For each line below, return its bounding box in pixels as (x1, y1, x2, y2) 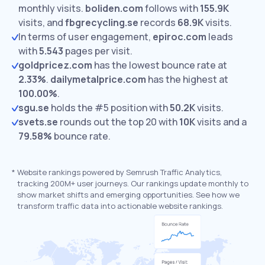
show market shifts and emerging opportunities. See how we (17, 189, 240, 200)
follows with (143, 2, 200, 15)
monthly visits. (18, 2, 83, 15)
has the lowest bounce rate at (92, 59, 227, 72)
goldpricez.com (18, 59, 92, 72)
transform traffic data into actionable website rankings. (17, 201, 223, 211)
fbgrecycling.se (65, 16, 138, 29)
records (138, 16, 177, 29)
